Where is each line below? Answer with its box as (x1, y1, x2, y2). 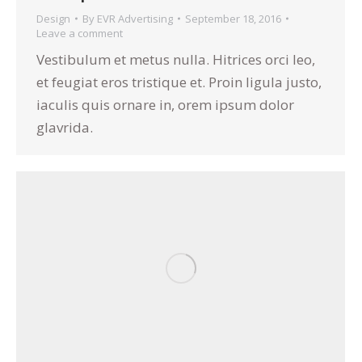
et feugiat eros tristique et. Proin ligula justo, (36, 72, 322, 91)
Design (36, 11, 70, 26)
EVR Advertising (97, 11, 173, 26)
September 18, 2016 (185, 11, 281, 26)
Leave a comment (36, 25, 123, 40)
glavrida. (36, 117, 93, 137)
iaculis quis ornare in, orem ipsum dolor (36, 95, 294, 114)
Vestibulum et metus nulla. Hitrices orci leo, (36, 49, 315, 69)
